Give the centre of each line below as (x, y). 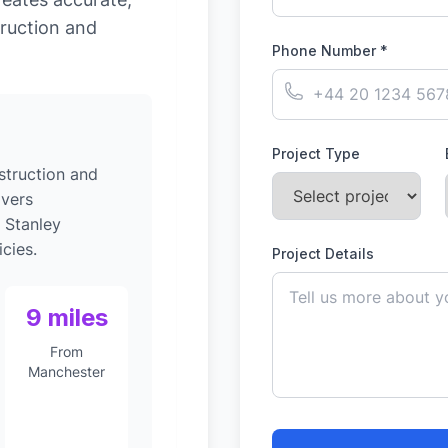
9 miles (66, 317)
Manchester (67, 371)
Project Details (323, 253)
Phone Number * (330, 50)
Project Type (316, 153)
